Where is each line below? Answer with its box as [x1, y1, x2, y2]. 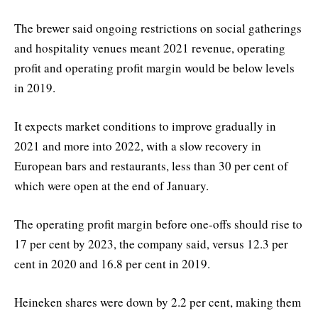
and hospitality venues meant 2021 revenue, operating [14, 39, 285, 56]
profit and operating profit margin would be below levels [14, 59, 295, 76]
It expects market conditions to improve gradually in [14, 117, 276, 134]
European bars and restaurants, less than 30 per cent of [14, 157, 288, 174]
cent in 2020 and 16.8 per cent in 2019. [14, 256, 210, 273]
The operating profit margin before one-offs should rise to [14, 216, 302, 233]
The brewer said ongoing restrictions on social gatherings [14, 19, 302, 36]
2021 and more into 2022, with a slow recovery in [14, 137, 261, 154]
